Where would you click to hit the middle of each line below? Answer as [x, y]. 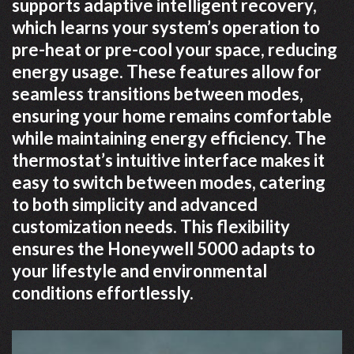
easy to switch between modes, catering [169, 182]
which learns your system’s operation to [166, 27]
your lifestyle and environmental [139, 271]
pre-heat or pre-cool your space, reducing [175, 49]
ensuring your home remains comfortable [172, 116]
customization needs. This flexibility [151, 226]
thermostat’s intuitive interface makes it [168, 160]
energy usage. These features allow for [167, 72]
